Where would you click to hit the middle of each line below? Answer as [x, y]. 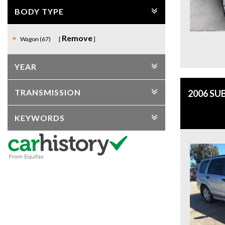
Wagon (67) [36, 39]
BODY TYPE [39, 11]
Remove [77, 38]
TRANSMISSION [48, 92]
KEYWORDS [40, 118]
